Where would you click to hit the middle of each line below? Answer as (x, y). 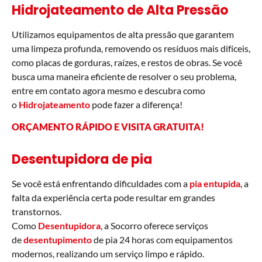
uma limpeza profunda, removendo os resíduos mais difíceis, (131, 48)
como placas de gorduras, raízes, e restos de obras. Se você (127, 62)
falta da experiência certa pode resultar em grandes (113, 198)
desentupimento (58, 240)
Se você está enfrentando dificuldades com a (101, 184)
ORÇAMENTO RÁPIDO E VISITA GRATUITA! (108, 127)
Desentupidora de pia (82, 160)
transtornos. (37, 212)
